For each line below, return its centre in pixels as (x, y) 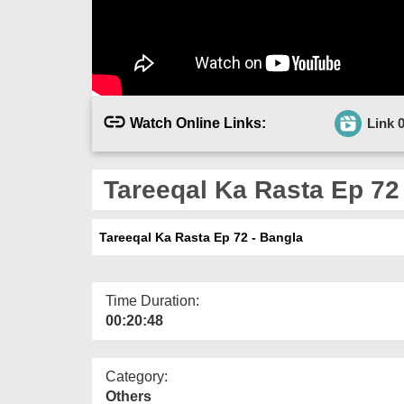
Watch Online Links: (198, 123)
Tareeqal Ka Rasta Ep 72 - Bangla (197, 237)
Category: (137, 376)
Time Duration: (152, 300)
